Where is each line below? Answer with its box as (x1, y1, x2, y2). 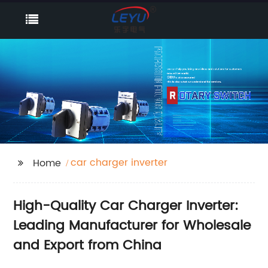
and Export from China (13, 234, 162, 257)
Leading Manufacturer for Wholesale (13, 215, 251, 237)
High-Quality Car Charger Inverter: (13, 195, 239, 217)
